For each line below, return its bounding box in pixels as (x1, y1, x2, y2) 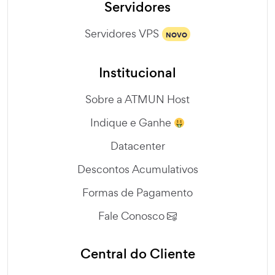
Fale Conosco (98, 209, 167, 223)
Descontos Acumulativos (77, 162, 198, 177)
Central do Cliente (80, 244, 195, 264)
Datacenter (110, 139, 165, 153)
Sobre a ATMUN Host (85, 92, 190, 107)
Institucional (99, 63, 176, 83)
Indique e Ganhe (90, 115, 174, 130)
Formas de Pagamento (82, 185, 193, 200)
